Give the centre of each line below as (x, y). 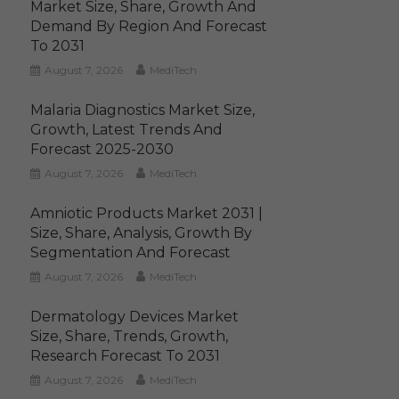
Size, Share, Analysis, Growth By (142, 232)
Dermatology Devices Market (135, 316)
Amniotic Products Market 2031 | (147, 213)
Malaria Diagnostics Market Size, (143, 110)
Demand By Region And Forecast (149, 26)
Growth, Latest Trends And (127, 129)
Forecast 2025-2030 (102, 149)
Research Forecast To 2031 (126, 355)
